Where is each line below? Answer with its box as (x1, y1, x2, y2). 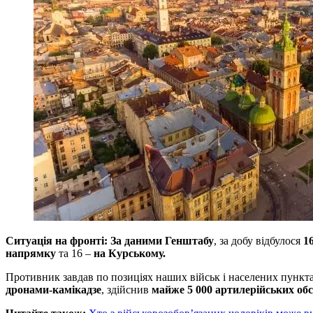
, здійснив (101, 283, 152, 296)
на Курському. (94, 247, 166, 259)
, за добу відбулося (214, 234, 303, 247)
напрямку (6, 247, 56, 259)
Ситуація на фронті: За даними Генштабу (6, 234, 214, 247)
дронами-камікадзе (6, 283, 101, 296)
